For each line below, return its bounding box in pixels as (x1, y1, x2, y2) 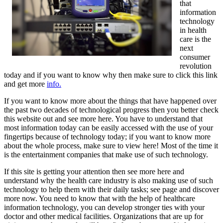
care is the (180, 34, 211, 43)
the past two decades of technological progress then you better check (4, 105, 219, 114)
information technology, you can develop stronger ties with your (4, 203, 205, 212)
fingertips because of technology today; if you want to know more (4, 132, 211, 141)
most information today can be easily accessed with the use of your (4, 123, 213, 132)
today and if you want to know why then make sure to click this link (4, 70, 218, 79)
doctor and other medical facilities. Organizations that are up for (4, 212, 203, 221)
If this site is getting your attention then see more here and (4, 167, 184, 176)
